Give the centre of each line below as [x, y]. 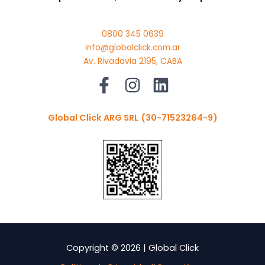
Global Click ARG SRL [93, 118]
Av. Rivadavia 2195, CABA [132, 62]
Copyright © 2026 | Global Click [132, 248]
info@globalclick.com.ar [132, 48]
